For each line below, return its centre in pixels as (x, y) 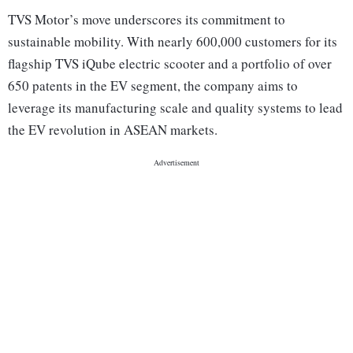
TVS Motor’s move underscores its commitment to (147, 20)
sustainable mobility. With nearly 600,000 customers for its (173, 42)
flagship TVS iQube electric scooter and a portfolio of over (170, 64)
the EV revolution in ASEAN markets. (113, 130)
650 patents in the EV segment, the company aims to (153, 86)
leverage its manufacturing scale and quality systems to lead (175, 108)
